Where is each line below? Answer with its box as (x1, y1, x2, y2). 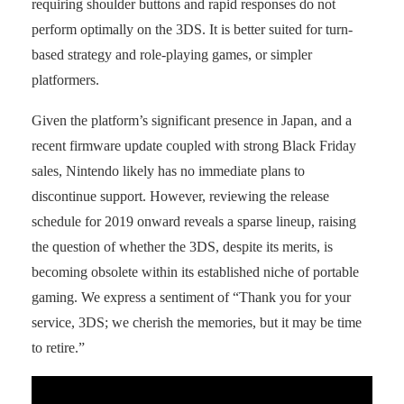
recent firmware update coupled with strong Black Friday (32, 137, 356, 153)
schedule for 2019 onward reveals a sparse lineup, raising (32, 213, 356, 229)
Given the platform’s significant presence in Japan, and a (32, 112, 352, 128)
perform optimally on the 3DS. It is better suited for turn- (32, 21, 353, 37)
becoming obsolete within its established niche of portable (32, 263, 359, 280)
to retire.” (32, 339, 85, 355)
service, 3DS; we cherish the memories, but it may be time (32, 314, 362, 330)
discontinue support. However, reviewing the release (32, 188, 329, 204)
